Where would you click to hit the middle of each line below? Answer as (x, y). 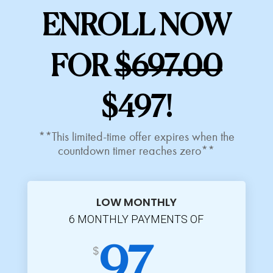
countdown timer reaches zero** (136, 151)
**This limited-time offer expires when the (136, 136)
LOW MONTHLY (136, 202)
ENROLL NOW (136, 27)
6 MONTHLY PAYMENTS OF (136, 219)
